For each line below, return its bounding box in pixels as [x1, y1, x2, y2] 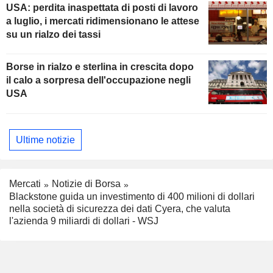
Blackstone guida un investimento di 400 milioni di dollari [9, 191, 255, 202]
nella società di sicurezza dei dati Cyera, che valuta [9, 204, 230, 214]
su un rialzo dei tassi [6, 29, 101, 40]
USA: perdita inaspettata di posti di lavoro [6, 2, 198, 13]
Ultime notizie [16, 134, 75, 145]
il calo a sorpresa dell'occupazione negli [6, 75, 191, 86]
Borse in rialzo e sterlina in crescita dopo [6, 62, 194, 73]
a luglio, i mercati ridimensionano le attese [6, 15, 199, 26]
